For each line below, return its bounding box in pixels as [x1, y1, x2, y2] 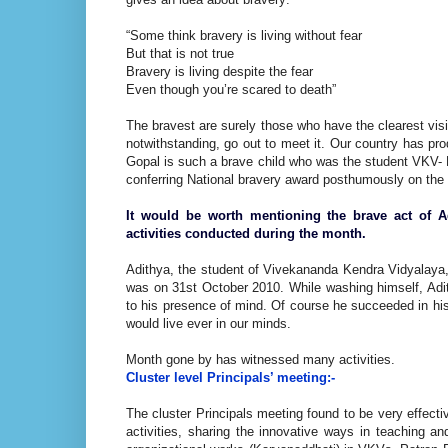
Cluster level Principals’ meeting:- [126, 369, 335, 385]
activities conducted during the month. [126, 225, 366, 241]
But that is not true [126, 45, 234, 61]
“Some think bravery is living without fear [126, 27, 366, 43]
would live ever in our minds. [126, 315, 291, 331]
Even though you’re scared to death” [126, 81, 336, 97]
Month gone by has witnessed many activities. [126, 351, 395, 367]
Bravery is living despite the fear [126, 63, 313, 79]
